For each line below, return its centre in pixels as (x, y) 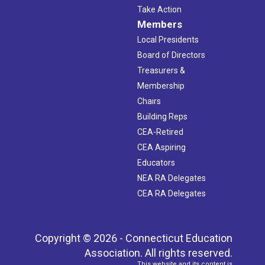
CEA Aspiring (161, 147)
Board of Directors (171, 55)
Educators (156, 162)
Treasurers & (161, 70)
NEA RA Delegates (172, 178)
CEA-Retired (160, 132)
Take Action (159, 9)
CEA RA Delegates (172, 193)
